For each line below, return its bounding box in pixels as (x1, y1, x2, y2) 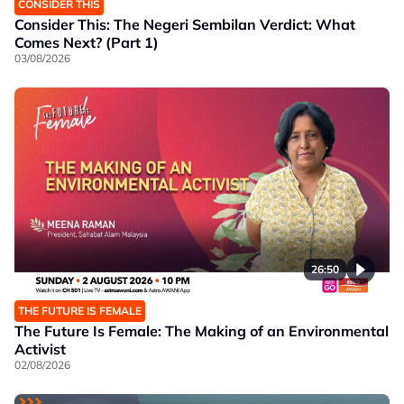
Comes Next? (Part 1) (14, 32, 159, 51)
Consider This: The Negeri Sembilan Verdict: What (14, 14, 355, 33)
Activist (14, 339, 66, 358)
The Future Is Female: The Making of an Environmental (14, 321, 389, 340)
